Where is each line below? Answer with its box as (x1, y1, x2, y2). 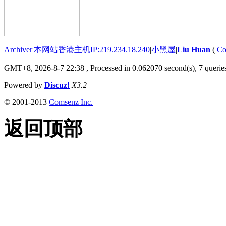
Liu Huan (177, 45, 210, 54)
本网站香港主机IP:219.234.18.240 (34, 45, 150, 54)
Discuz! (44, 80, 70, 89)
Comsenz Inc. (49, 97, 93, 106)
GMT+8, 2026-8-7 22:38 (4, 63, 84, 72)
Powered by (4, 80, 44, 89)
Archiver (4, 45, 32, 54)
